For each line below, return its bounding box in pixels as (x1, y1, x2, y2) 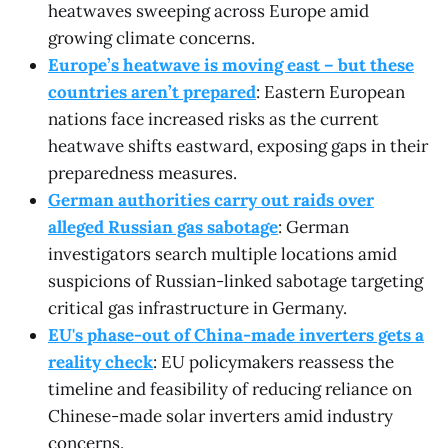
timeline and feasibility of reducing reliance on (48, 377, 412, 400)
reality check (48, 350, 153, 373)
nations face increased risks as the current (48, 107, 379, 130)
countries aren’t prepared (48, 80, 256, 103)
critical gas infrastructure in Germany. (48, 296, 347, 319)
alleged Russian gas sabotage (48, 215, 278, 238)
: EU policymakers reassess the (153, 350, 394, 373)
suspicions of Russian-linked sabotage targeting (48, 269, 423, 292)
